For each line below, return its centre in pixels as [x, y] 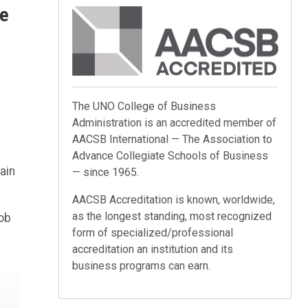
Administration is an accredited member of [175, 122]
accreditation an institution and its [153, 249]
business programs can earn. [142, 265]
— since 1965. [106, 172]
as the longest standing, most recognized [172, 216]
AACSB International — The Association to [173, 139]
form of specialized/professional [153, 232]
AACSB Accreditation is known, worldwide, [174, 199]
